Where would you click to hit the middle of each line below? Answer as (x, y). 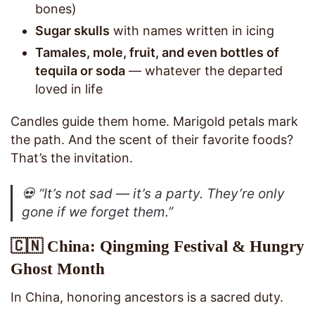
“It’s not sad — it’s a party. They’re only (162, 193)
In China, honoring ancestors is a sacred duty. (147, 297)
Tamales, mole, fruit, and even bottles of (157, 52)
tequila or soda (80, 70)
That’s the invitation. (72, 157)
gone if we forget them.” (98, 212)
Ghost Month (58, 269)
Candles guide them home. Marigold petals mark (154, 121)
